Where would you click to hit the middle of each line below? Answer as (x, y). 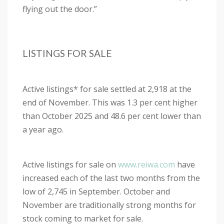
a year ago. (44, 129)
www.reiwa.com (146, 164)
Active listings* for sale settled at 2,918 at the (107, 89)
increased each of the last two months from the (111, 178)
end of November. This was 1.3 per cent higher (110, 102)
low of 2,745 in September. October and (96, 191)
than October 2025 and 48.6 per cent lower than (112, 116)
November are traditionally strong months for (109, 205)
